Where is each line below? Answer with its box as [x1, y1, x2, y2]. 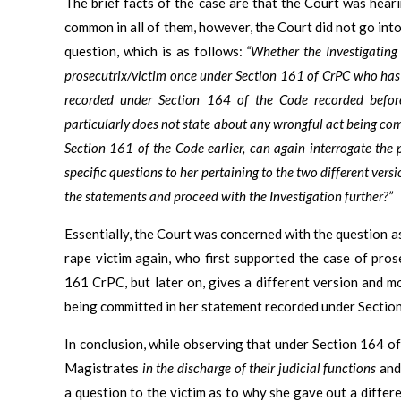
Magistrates [64, 359, 142, 376]
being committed [64, 297, 163, 314]
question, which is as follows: [64, 42, 247, 59]
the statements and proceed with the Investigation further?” [64, 187, 393, 204]
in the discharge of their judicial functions [141, 359, 377, 376]
